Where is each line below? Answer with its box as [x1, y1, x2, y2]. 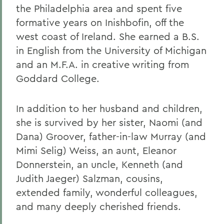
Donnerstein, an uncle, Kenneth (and [16, 158, 183, 170]
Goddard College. [16, 72, 99, 84]
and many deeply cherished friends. [16, 200, 181, 212]
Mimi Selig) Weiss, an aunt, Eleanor [16, 144, 176, 156]
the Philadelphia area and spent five [16, 2, 182, 14]
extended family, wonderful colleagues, [16, 186, 197, 198]
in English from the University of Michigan [16, 44, 206, 56]
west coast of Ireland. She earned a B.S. [16, 30, 199, 42]
